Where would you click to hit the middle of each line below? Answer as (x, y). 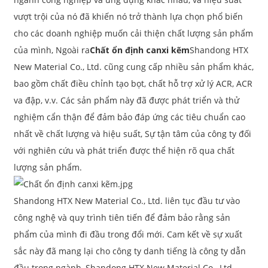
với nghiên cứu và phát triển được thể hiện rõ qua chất (124, 151)
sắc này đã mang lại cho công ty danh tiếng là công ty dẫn (130, 251)
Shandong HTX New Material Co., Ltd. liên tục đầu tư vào (127, 201)
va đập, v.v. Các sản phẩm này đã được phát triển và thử (126, 100)
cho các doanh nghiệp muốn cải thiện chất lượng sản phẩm (133, 33)
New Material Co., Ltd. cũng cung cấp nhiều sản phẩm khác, (133, 67)
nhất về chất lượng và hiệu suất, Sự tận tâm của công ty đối (132, 134)
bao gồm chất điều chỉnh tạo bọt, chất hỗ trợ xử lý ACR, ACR (133, 84)
